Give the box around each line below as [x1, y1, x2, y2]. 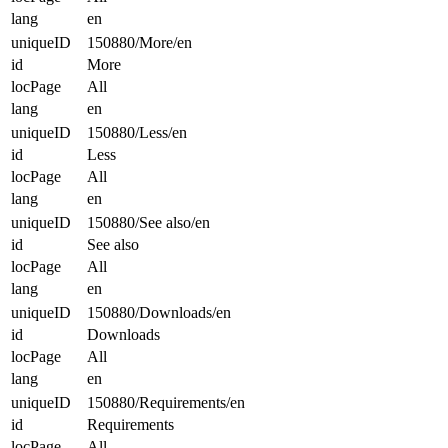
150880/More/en [87, 34, 192, 52]
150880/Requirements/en [87, 394, 245, 412]
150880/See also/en [87, 214, 210, 232]
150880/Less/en [87, 124, 187, 142]
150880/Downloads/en [87, 304, 231, 322]
